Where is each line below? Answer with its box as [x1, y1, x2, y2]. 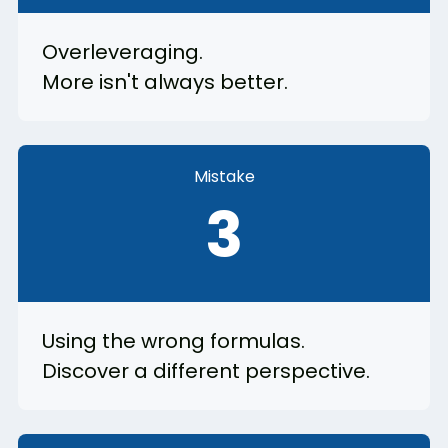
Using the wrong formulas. [42, 327, 305, 356]
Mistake [193, 165, 255, 189]
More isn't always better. [42, 68, 288, 97]
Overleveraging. [42, 38, 203, 67]
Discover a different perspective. [42, 357, 370, 386]
